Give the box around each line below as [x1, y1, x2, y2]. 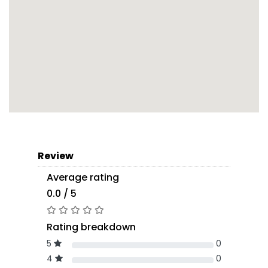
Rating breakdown [47, 220, 136, 234]
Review [38, 149, 74, 163]
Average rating [47, 170, 119, 185]
